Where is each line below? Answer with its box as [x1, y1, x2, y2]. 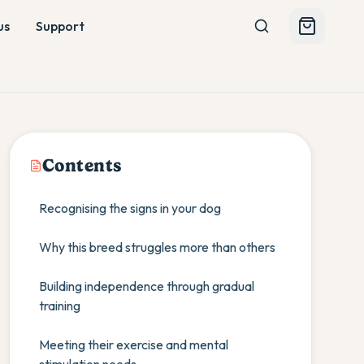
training [38, 297, 80, 314]
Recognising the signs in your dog [38, 200, 221, 216]
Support [35, 18, 84, 34]
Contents [41, 154, 123, 176]
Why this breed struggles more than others [38, 239, 275, 255]
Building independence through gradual [38, 278, 254, 294]
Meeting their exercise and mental [38, 336, 228, 353]
